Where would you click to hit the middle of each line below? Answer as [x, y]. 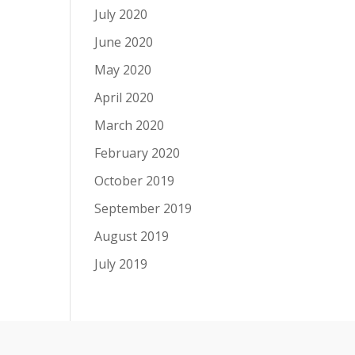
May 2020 [123, 69]
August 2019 [132, 236]
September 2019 [143, 208]
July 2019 [121, 263]
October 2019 [135, 180]
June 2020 [124, 42]
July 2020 [121, 14]
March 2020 [130, 125]
